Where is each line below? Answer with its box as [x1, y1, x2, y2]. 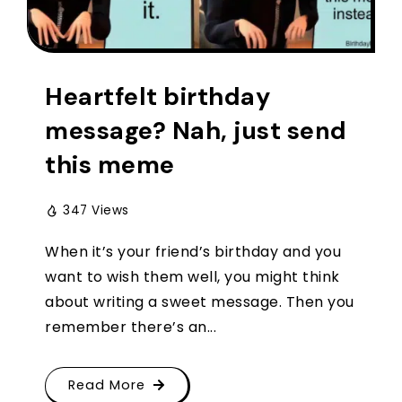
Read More [68, 375, 145, 394]
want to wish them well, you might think [45, 266, 340, 287]
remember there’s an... [45, 316, 216, 337]
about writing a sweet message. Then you [45, 291, 354, 312]
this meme [45, 148, 175, 180]
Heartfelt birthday [45, 80, 270, 112]
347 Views [63, 201, 129, 219]
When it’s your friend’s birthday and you [45, 240, 341, 262]
